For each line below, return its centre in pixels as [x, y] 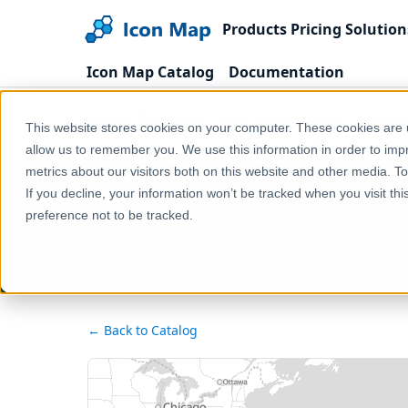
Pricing [316, 29]
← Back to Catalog [143, 330]
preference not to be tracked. [109, 215]
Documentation [286, 72]
